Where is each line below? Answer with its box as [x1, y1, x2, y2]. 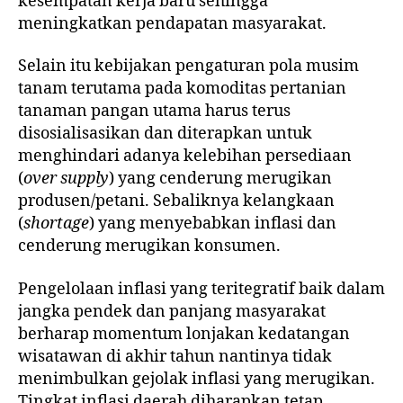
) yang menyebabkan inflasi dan [89, 213, 336, 235]
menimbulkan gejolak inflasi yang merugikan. [18, 368, 375, 390]
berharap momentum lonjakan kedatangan [18, 323, 350, 345]
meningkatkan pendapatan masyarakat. [18, 13, 327, 34]
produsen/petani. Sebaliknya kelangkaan [18, 191, 335, 212]
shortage [23, 213, 89, 235]
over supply [23, 168, 109, 190]
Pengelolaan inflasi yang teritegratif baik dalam [18, 278, 385, 300]
